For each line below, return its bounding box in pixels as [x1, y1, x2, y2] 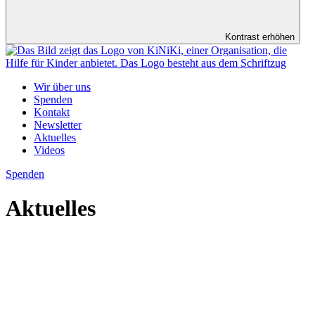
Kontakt [34, 106, 70, 118]
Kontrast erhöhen [225, 32, 295, 42]
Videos [34, 144, 65, 156]
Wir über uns [34, 81, 91, 93]
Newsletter [34, 119, 82, 131]
